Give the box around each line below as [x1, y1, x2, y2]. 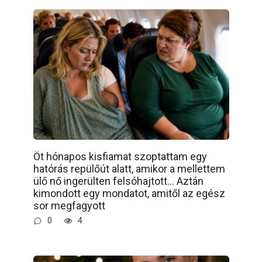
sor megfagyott [33, 199, 105, 212]
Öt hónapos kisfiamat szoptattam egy [33, 150, 207, 163]
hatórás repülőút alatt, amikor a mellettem [33, 163, 225, 175]
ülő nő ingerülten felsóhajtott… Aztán [33, 175, 204, 188]
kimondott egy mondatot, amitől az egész [33, 187, 225, 200]
